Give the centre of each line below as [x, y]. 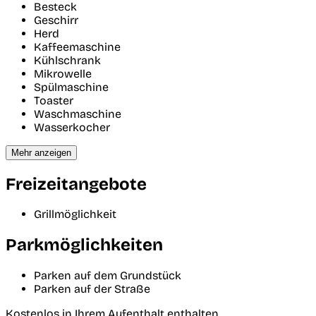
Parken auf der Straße [92, 289]
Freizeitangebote [76, 184]
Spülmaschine [71, 87]
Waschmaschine [78, 114]
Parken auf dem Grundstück [108, 276]
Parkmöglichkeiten [84, 245]
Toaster [54, 100]
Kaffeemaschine [77, 47]
